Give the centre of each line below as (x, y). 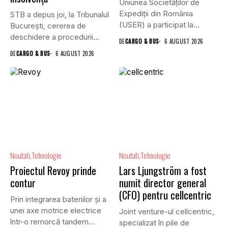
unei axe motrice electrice (56, 211)
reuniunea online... (150, 36)
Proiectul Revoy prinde (53, 171)
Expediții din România (156, 13)
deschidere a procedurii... (55, 37)
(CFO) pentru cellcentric (165, 195)
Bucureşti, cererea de (48, 25)
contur (23, 183)
